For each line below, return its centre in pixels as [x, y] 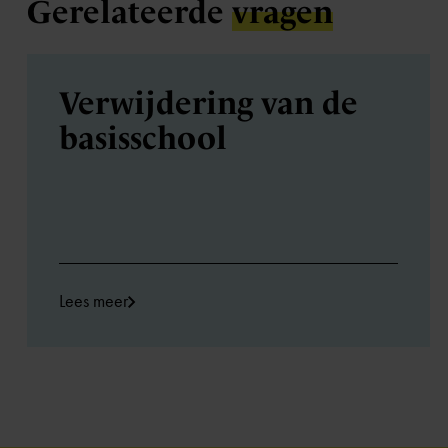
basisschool [143, 138]
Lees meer [93, 301]
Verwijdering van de [208, 103]
